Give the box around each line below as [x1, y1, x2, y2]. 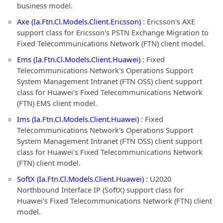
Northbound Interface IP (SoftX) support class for [17, 185, 184, 195]
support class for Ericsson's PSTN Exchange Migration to [17, 27, 209, 37]
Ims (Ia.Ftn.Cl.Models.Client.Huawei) [17, 114, 139, 124]
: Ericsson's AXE [141, 16, 195, 26]
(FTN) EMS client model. [17, 98, 97, 108]
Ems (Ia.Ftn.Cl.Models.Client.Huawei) [17, 54, 140, 64]
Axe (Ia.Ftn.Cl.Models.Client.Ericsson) [17, 16, 141, 26]
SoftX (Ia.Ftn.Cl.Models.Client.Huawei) [17, 174, 144, 184]
